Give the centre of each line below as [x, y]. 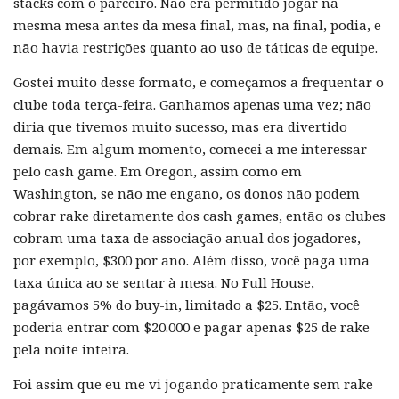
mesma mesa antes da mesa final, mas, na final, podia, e [197, 24]
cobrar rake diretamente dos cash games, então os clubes [199, 215]
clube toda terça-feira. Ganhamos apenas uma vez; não [192, 104]
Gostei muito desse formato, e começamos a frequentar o [199, 81]
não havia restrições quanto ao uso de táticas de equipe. [195, 47]
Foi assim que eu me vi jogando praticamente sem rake [193, 383]
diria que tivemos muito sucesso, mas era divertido [180, 126]
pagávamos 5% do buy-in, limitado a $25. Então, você [187, 304]
